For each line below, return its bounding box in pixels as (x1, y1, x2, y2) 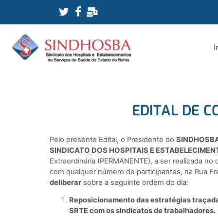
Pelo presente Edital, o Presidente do (50, 135, 176, 145)
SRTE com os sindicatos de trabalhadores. (69, 206, 216, 216)
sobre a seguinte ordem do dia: (81, 178, 188, 187)
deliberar (50, 178, 81, 187)
